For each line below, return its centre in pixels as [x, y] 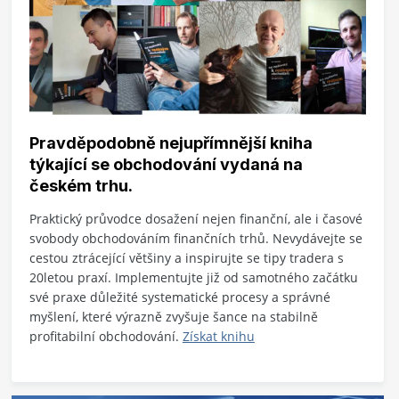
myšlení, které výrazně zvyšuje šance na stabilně [173, 317]
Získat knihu [218, 337]
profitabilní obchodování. [106, 337]
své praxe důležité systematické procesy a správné [179, 297]
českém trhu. [81, 186]
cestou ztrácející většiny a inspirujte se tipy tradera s [186, 258]
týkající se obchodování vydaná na [166, 165]
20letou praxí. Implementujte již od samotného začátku [193, 278]
